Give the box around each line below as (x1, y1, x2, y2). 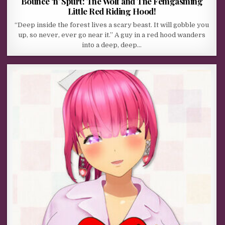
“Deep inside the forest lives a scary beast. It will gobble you (15, 21, 209, 29)
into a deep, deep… (82, 41, 142, 49)
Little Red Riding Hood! (67, 5, 156, 17)
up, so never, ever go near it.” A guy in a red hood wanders (18, 31, 206, 39)
